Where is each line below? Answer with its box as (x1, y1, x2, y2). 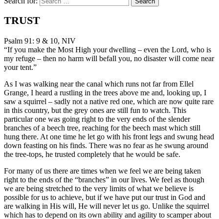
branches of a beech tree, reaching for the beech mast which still (4, 124, 200, 132)
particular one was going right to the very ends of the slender (4, 115, 190, 124)
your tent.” (4, 63, 37, 72)
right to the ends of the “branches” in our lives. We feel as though (4, 175, 204, 184)
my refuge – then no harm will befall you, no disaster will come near (4, 54, 214, 63)
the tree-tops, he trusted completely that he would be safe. (4, 150, 180, 159)
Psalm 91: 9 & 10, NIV (4, 37, 76, 45)
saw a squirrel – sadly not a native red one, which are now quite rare (4, 97, 214, 106)
